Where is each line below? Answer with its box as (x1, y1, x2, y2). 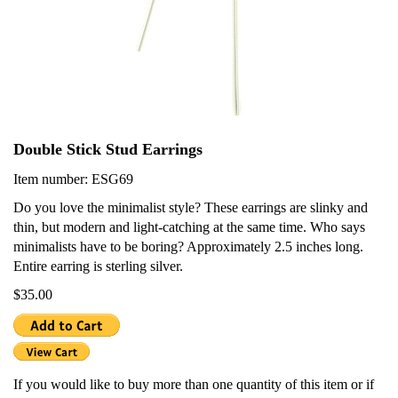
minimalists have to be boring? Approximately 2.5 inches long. (13, 239, 363, 255)
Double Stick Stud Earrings (13, 140, 203, 159)
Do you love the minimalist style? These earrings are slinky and (13, 200, 368, 216)
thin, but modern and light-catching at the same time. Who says (13, 219, 365, 235)
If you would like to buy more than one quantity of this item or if (13, 377, 374, 393)
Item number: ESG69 (13, 171, 133, 187)
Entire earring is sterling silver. (13, 259, 183, 275)
